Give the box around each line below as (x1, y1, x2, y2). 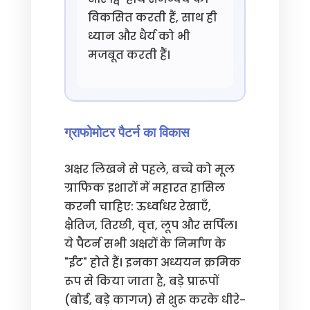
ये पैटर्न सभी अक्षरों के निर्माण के (64, 236, 226, 252)
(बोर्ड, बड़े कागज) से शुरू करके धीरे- (64, 292, 246, 308)
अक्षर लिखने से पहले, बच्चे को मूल (64, 161, 235, 177)
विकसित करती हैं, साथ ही (87, 10, 217, 26)
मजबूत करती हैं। (87, 47, 170, 63)
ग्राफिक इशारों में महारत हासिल (64, 180, 225, 196)
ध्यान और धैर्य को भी (87, 28, 190, 44)
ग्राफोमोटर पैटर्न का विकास (64, 124, 190, 140)
